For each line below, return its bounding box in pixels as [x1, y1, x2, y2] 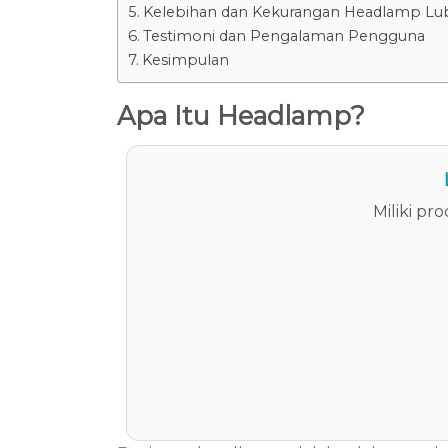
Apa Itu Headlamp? [117, 100, 365, 132]
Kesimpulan [141, 51, 229, 70]
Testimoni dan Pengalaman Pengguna [142, 27, 425, 46]
